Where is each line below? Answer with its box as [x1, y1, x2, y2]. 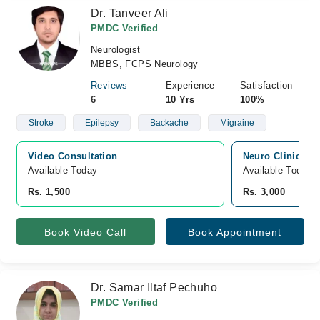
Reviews [91, 80, 128, 91]
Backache [149, 118, 189, 128]
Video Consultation [27, 151, 118, 161]
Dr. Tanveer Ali [91, 7, 169, 19]
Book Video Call [44, 226, 126, 238]
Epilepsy [84, 118, 119, 128]
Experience [165, 80, 215, 91]
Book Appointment [188, 226, 281, 238]
